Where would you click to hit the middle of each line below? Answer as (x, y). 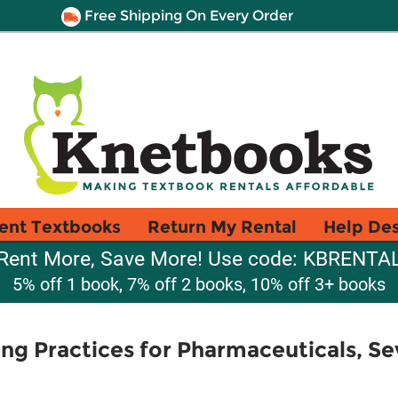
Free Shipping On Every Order (187, 16)
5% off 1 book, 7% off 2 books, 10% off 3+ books (199, 284)
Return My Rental (222, 227)
